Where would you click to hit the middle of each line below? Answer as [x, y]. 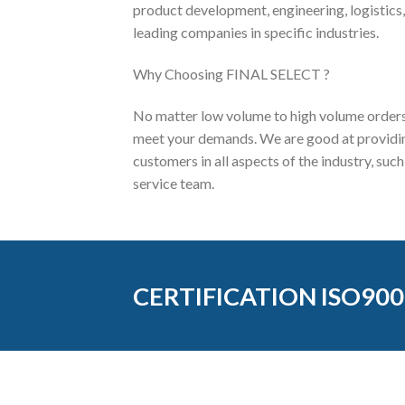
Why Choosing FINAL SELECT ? [231, 74]
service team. [174, 183]
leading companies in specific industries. [256, 33]
